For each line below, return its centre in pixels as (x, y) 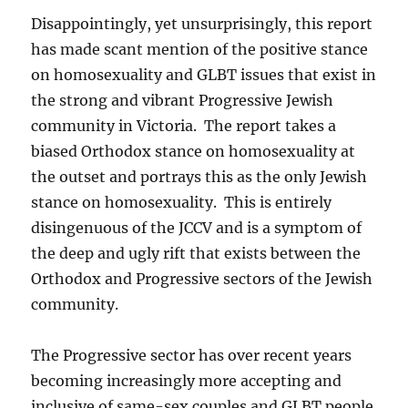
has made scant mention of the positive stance (200, 49)
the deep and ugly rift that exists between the (196, 253)
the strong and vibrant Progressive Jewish (183, 100)
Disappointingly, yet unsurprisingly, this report (202, 23)
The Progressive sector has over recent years (192, 355)
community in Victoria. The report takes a (184, 125)
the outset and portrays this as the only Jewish (199, 176)
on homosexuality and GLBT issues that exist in (204, 74)
